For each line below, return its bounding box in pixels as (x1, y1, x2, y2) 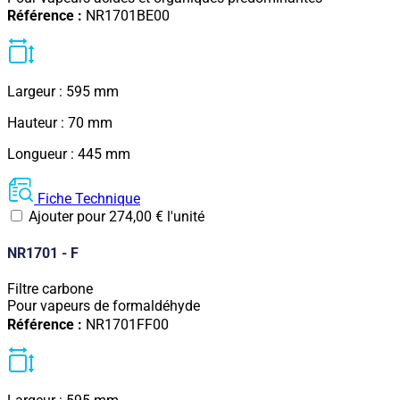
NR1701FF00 (86, 315, 169, 333)
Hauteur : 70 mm (7, 114, 112, 132)
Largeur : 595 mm (7, 83, 119, 101)
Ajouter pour (25, 208, 109, 226)
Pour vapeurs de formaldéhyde (7, 297, 200, 314)
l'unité (167, 208, 204, 226)
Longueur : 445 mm (7, 146, 130, 163)
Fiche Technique (37, 190, 140, 208)
